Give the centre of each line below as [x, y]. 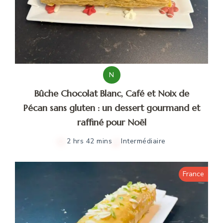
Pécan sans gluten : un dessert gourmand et [111, 108]
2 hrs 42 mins [89, 141]
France [193, 174]
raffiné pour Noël [111, 122]
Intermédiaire [143, 141]
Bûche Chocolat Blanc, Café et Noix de [111, 93]
